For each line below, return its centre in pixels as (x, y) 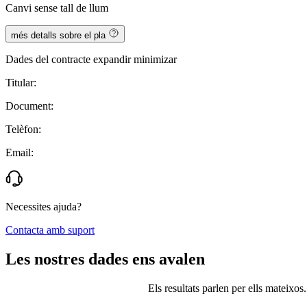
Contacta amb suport (50, 230)
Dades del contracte (48, 60)
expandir (112, 60)
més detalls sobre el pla (58, 36)
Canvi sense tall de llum (57, 8)
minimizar (155, 60)
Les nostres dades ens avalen (105, 259)
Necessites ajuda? (44, 207)
